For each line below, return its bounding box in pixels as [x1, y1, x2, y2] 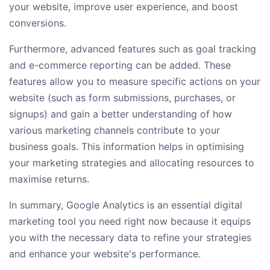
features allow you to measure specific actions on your [9, 75, 260, 88]
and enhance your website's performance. [9, 248, 201, 260]
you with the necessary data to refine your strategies [9, 231, 251, 244]
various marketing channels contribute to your [9, 124, 220, 137]
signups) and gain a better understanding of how [9, 108, 232, 121]
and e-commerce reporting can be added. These [9, 59, 231, 72]
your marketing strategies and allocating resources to [9, 157, 254, 169]
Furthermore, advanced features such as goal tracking [9, 43, 256, 55]
